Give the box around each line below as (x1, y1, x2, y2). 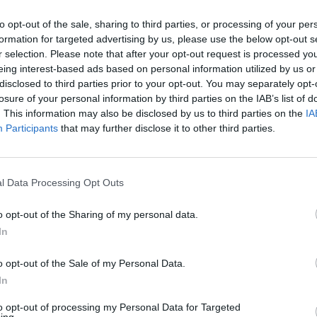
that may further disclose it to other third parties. (58, 122, 275, 134)
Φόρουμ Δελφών (113, 282, 183, 297)
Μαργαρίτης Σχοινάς (21, 282, 108, 297)
